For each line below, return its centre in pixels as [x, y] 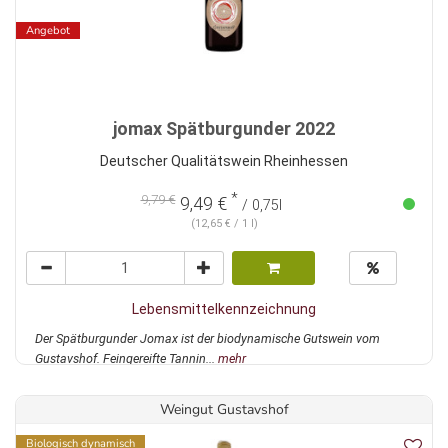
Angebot [48, 31]
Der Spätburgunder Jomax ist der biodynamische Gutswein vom [207, 339]
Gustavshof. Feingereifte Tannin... [126, 359]
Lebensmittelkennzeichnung [224, 309]
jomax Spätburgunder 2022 [224, 129]
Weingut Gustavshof [224, 410]
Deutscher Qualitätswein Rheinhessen [224, 161]
